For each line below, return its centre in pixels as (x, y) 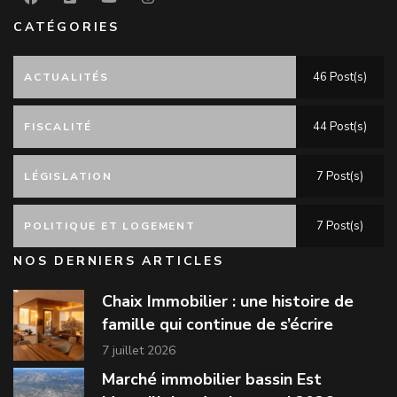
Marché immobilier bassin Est (212, 380)
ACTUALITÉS (66, 78)
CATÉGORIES (66, 27)
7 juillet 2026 (139, 351)
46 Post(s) (340, 78)
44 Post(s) (340, 127)
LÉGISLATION (68, 177)
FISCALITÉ (58, 127)
